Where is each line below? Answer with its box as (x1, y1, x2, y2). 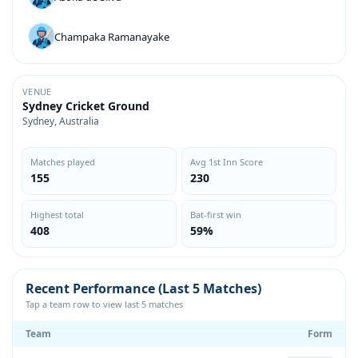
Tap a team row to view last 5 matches (26, 298, 183, 310)
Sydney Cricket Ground (22, 98, 149, 113)
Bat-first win (190, 209, 241, 221)
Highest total (30, 209, 84, 221)
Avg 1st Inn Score (190, 156, 263, 168)
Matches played (30, 156, 95, 168)
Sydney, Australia (22, 114, 99, 128)
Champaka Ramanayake (54, 30, 169, 44)
